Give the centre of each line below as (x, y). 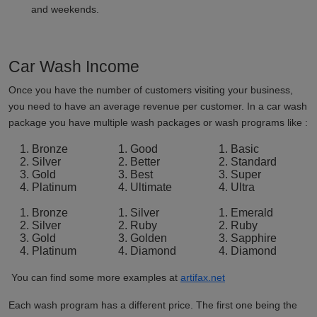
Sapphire (254, 238)
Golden (149, 238)
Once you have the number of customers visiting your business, (151, 90)
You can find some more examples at (94, 277)
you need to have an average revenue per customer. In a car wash (158, 106)
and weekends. (65, 9)
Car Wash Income (74, 66)
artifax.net (203, 277)
